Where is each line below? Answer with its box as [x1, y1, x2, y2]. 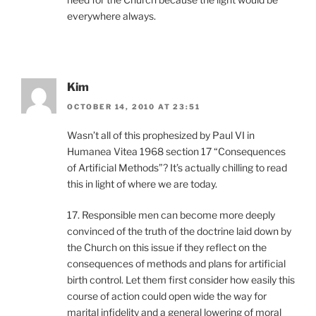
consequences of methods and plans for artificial [67, 257, 286, 270]
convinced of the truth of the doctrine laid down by [67, 225, 291, 238]
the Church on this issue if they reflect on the [67, 241, 267, 254]
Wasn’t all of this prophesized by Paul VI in [67, 129, 255, 142]
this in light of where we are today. [67, 178, 217, 190]
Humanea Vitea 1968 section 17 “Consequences [67, 145, 286, 158]
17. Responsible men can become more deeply [67, 209, 275, 221]
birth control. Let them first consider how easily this [67, 274, 295, 286]
